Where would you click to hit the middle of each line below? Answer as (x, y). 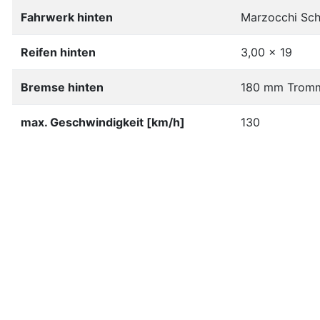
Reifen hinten (58, 52)
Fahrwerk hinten (67, 17)
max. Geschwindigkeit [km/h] (103, 122)
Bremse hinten (62, 87)
